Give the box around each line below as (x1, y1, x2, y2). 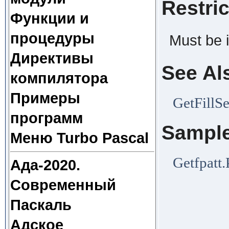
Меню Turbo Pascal (10, 130, 149, 146)
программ (10, 110, 83, 126)
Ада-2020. (10, 157, 80, 173)
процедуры (10, 30, 95, 47)
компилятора (10, 70, 108, 86)
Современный (10, 177, 116, 193)
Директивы (10, 50, 94, 66)
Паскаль (10, 197, 72, 213)
